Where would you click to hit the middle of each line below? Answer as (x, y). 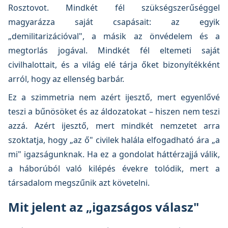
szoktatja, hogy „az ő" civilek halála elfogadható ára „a (114, 140)
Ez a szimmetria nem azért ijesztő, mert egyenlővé (114, 97)
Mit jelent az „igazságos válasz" (104, 207)
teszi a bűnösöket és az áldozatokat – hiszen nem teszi (114, 111)
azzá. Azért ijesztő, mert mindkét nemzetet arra (114, 126)
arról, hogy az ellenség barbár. (66, 79)
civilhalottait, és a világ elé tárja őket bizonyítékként (114, 65)
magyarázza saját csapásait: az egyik (114, 22)
